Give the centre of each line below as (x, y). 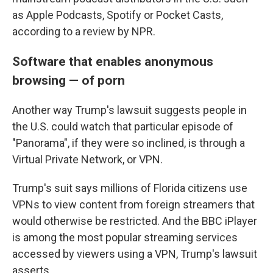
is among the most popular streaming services (125, 237)
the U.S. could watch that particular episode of (123, 126)
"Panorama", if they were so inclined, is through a (129, 143)
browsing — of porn (69, 80)
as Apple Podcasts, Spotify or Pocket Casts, (118, 15)
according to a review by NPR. (84, 31)
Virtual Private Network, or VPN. (87, 159)
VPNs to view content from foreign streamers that (133, 204)
